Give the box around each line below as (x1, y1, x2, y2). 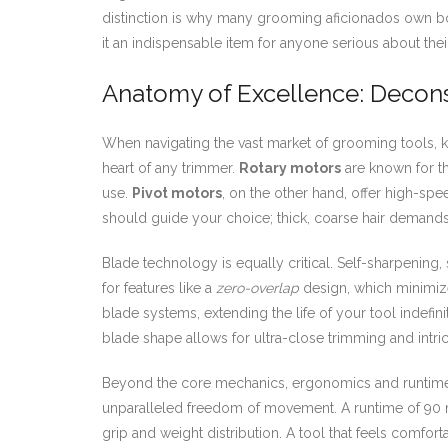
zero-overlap (216, 280, 299, 297)
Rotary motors (239, 160, 341, 177)
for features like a (102, 280, 216, 297)
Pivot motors (132, 185, 222, 202)
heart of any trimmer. (102, 160, 239, 177)
